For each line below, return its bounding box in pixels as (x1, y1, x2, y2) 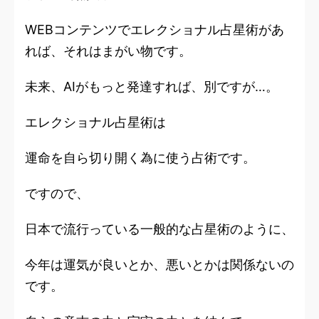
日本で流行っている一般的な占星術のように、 (25, 221, 294, 236)
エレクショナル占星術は (25, 114, 166, 130)
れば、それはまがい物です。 (25, 43, 192, 58)
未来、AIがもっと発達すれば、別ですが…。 (25, 78, 278, 94)
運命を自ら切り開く (25, 150, 140, 165)
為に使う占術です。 (140, 150, 256, 165)
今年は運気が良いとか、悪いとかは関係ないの (25, 256, 294, 272)
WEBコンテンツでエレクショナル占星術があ (25, 21, 284, 37)
